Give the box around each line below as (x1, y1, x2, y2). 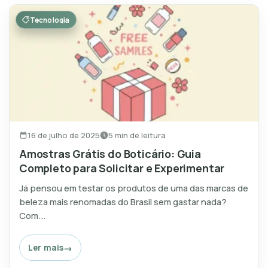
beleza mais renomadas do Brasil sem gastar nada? (19, 196, 227, 208)
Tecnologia (30, 15, 70, 25)
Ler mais (28, 242, 64, 254)
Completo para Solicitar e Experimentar (19, 161, 225, 176)
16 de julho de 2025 (28, 129, 100, 141)
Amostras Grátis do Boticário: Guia (19, 147, 201, 162)
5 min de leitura (108, 129, 166, 141)
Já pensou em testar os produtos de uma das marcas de (19, 182, 248, 194)
